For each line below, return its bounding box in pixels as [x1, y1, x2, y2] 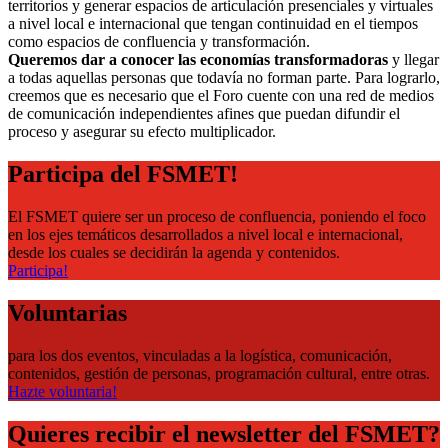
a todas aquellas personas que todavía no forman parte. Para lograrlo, [8, 69, 440, 87]
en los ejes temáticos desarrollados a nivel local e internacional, [8, 225, 403, 243]
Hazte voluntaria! [8, 382, 117, 400]
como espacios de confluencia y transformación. [8, 33, 310, 51]
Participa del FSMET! [8, 161, 238, 188]
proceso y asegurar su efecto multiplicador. [8, 123, 276, 141]
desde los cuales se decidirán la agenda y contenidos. [8, 243, 340, 261]
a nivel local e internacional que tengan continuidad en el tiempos [8, 15, 418, 33]
